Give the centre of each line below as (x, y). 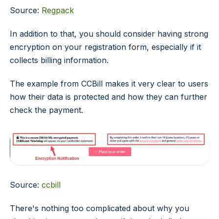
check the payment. (46, 110)
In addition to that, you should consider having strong (109, 34)
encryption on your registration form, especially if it (105, 47)
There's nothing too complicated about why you (99, 208)
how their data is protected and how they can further (109, 97)
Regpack (58, 11)
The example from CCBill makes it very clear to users (109, 83)
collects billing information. (59, 60)
